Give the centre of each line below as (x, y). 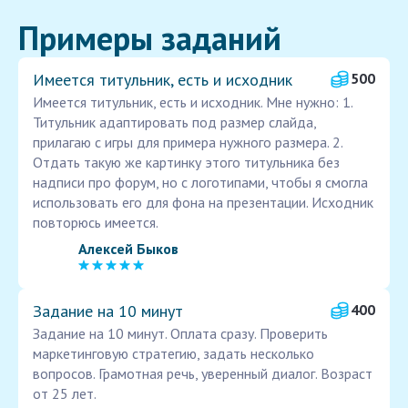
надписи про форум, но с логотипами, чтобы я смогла (200, 183)
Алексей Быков (128, 248)
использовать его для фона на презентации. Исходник (203, 203)
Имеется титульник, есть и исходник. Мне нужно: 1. (193, 102)
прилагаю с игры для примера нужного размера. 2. (188, 143)
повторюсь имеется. (96, 223)
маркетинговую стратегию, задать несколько (173, 354)
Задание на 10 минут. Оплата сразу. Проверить (180, 334)
